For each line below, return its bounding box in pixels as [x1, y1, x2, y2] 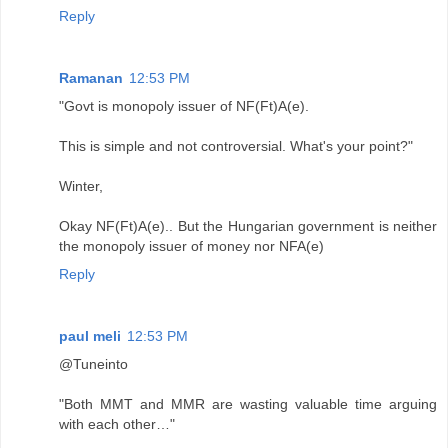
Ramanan [59, 70, 123, 87]
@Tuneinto [59, 356, 128, 373]
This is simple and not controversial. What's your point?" [59, 138, 413, 155]
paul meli [59, 328, 121, 345]
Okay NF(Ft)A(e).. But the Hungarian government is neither [59, 218, 437, 235]
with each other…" [59, 416, 175, 433]
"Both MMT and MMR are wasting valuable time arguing [59, 396, 437, 413]
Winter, [59, 178, 103, 195]
